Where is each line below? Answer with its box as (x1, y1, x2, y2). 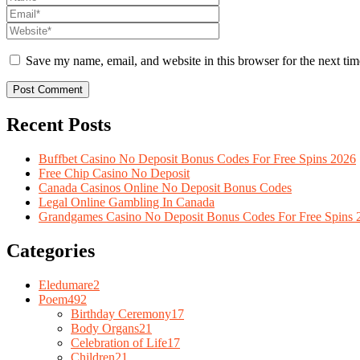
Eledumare (39, 277, 93, 292)
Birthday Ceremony (71, 306, 171, 321)
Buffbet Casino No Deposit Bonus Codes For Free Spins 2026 (39, 152, 356, 166)
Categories (6, 240, 95, 262)
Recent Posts (6, 114, 111, 136)
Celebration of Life (71, 335, 167, 350)
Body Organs (71, 321, 139, 335)
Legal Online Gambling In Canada (39, 195, 215, 210)
